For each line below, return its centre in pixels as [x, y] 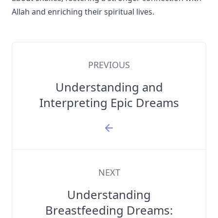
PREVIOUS [109, 65]
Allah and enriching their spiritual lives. [83, 12]
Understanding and [109, 87]
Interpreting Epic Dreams [109, 102]
